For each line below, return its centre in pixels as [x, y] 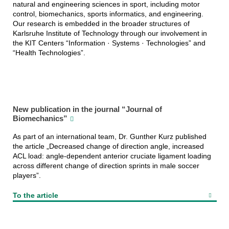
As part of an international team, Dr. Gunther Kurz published [109, 136]
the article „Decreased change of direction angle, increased [108, 146]
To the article [35, 195]
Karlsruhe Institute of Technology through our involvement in [110, 33]
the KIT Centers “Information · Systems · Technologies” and [109, 43]
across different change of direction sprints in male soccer [106, 165]
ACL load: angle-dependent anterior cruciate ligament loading [112, 156]
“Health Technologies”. [49, 52]
